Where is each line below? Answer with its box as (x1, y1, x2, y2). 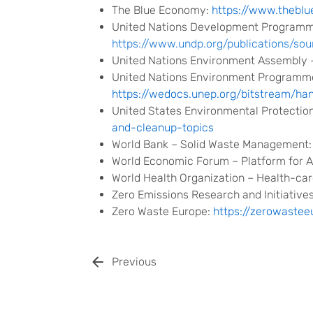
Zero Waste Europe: (112, 205, 213, 218)
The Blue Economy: (112, 3, 212, 17)
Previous (112, 255, 156, 268)
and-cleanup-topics (112, 121, 214, 134)
